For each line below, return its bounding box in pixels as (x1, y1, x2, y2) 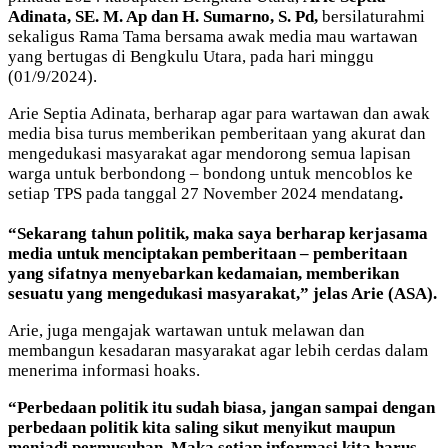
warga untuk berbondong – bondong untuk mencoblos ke (8, 163, 413, 183)
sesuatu (8, 283, 67, 303)
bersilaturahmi (322, 6, 425, 26)
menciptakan (103, 243, 202, 263)
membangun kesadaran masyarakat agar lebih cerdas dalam (8, 340, 428, 360)
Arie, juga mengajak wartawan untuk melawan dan (8, 320, 365, 340)
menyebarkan (112, 263, 217, 283)
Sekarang (17, 223, 91, 243)
